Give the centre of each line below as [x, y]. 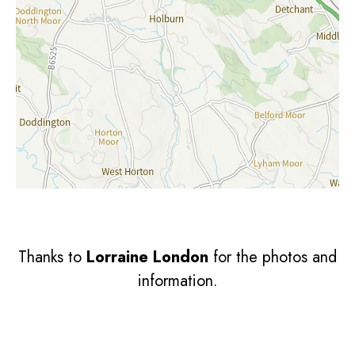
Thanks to [52, 257]
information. [177, 281]
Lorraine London [147, 257]
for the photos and [273, 257]
